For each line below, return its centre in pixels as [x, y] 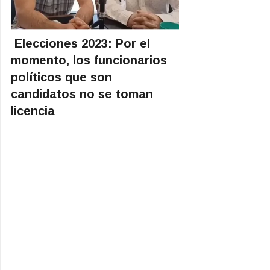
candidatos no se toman [82, 94]
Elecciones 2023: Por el [80, 43]
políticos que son [61, 77]
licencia [33, 111]
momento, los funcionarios [89, 60]
